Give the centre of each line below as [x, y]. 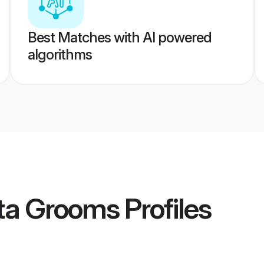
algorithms [60, 55]
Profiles [165, 209]
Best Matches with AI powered [119, 37]
